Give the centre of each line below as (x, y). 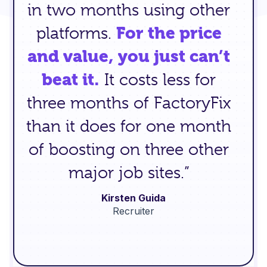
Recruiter (133, 211)
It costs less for (158, 80)
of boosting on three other (129, 150)
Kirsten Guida (133, 198)
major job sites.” (129, 173)
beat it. (71, 80)
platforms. (76, 33)
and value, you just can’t (129, 57)
